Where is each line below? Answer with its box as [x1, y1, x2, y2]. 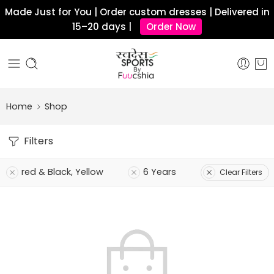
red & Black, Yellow [21, 166, 103, 178]
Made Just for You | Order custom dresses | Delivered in [4, 6, 270, 18]
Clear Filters [220, 166, 262, 177]
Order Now [146, 20, 196, 33]
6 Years [143, 166, 176, 178]
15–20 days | [72, 20, 134, 33]
